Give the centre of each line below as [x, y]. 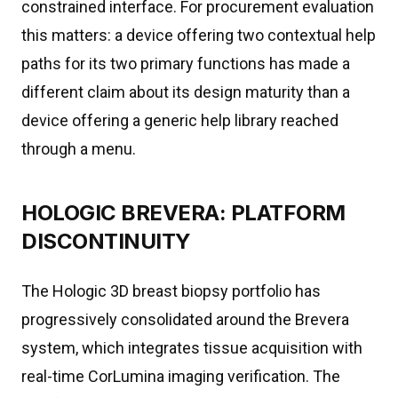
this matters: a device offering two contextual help [199, 35]
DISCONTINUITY [106, 241]
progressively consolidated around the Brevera [185, 319]
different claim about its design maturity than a [186, 92]
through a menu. [79, 149]
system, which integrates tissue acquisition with [192, 348]
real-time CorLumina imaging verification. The [181, 376]
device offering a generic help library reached [180, 120]
